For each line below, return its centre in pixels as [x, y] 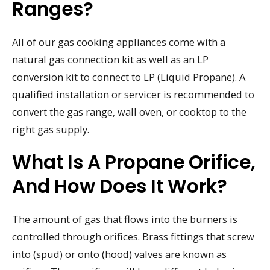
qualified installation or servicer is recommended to [133, 95]
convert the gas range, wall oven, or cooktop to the [129, 112]
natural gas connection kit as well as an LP [110, 60]
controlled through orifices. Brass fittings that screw [133, 237]
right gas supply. [51, 130]
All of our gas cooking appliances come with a [119, 42]
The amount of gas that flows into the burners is [125, 219]
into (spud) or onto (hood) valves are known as [119, 254]
